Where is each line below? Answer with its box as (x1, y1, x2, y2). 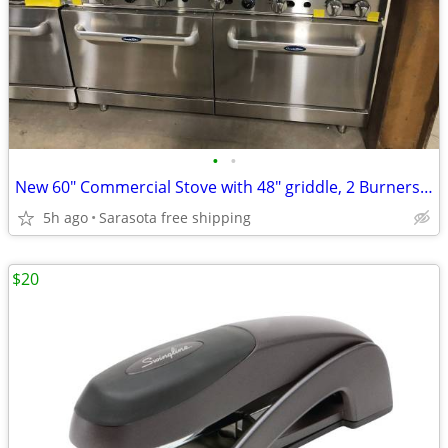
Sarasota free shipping (99, 208, 251, 227)
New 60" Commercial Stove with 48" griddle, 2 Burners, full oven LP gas (420, 176, 433, 198)
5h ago (43, 208, 88, 227)
